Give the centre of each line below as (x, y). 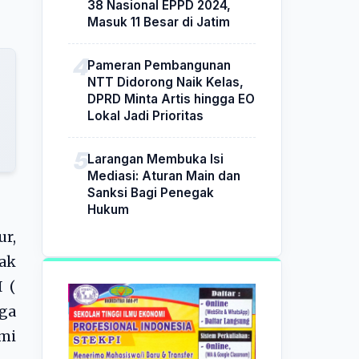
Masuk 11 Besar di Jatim (159, 22)
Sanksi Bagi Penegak (151, 192)
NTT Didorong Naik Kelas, (165, 82)
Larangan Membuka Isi (155, 159)
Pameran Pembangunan (159, 65)
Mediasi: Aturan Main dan (164, 175)
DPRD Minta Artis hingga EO (171, 99)
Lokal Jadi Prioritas (145, 115)
